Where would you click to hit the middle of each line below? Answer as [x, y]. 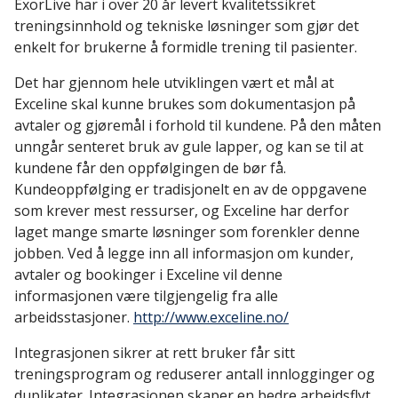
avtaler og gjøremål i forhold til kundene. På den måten [198, 125]
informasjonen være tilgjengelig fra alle [146, 296]
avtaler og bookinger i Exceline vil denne [148, 275]
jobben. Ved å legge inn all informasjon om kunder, [184, 253]
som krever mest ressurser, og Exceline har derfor [182, 211]
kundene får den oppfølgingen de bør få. [150, 168]
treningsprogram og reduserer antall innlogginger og [195, 374]
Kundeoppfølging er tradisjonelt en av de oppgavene [191, 189]
